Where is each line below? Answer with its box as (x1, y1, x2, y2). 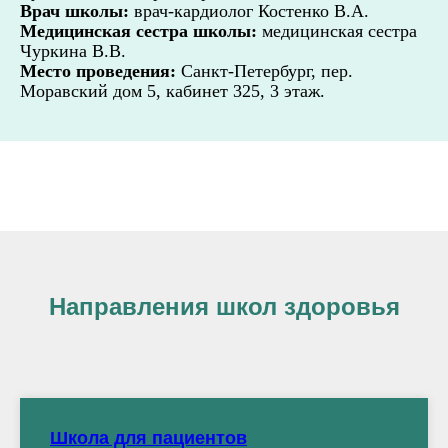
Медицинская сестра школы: (20, 21, 262, 41)
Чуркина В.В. (20, 41, 126, 61)
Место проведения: (20, 61, 176, 81)
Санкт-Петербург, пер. (176, 61, 353, 81)
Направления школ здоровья (48, 293, 400, 320)
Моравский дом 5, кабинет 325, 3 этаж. (20, 81, 325, 101)
